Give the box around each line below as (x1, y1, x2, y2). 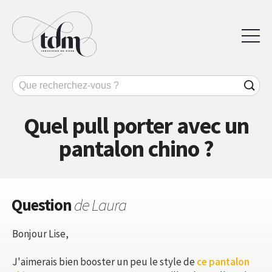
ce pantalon (197, 254, 250, 268)
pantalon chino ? (58, 134, 214, 163)
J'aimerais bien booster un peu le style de (12, 254, 197, 268)
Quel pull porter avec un (23, 110, 249, 140)
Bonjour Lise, (12, 226, 69, 240)
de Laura (74, 194, 126, 215)
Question (12, 194, 74, 215)
